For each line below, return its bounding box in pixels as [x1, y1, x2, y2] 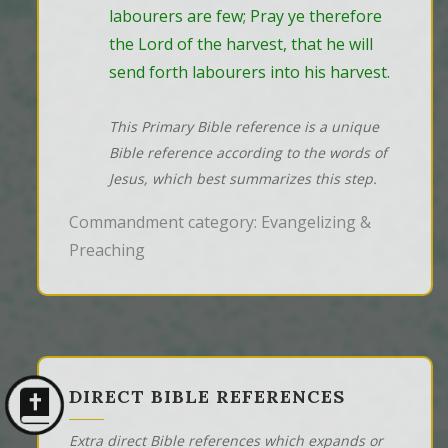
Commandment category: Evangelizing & [69, 211, 371, 234]
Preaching [69, 239, 145, 262]
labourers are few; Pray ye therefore [109, 5, 382, 28]
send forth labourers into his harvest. [109, 61, 390, 84]
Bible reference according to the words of [109, 143, 387, 163]
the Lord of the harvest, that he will [109, 33, 373, 56]
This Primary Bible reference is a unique [109, 117, 379, 137]
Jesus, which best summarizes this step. [109, 169, 377, 189]
